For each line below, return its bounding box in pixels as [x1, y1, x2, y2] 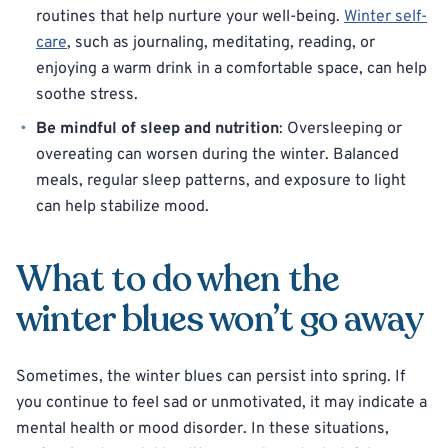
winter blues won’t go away [16, 295, 423, 344]
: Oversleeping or [279, 119, 402, 139]
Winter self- [344, 7, 427, 27]
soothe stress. [36, 85, 138, 105]
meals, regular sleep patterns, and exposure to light [36, 171, 406, 191]
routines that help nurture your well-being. [36, 7, 344, 27]
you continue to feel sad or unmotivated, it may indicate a [16, 393, 427, 413]
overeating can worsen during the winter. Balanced [36, 145, 399, 165]
